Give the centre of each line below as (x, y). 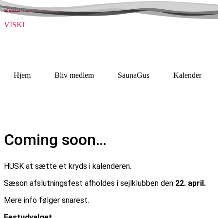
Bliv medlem (74, 75)
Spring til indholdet (33, 8)
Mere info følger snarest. (46, 200)
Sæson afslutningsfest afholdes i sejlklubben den (90, 183)
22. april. (191, 183)
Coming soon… (55, 139)
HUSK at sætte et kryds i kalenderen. (68, 166)
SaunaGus (134, 75)
